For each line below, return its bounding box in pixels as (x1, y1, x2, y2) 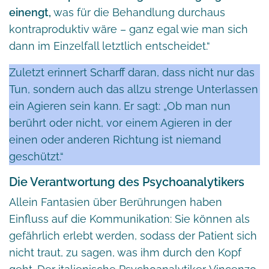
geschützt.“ (9, 150, 64, 163)
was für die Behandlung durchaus (53, 5, 225, 19)
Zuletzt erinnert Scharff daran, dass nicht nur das (9, 65, 255, 79)
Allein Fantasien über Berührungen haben (9, 195, 222, 208)
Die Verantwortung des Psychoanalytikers (9, 174, 244, 189)
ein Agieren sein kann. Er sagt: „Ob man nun (9, 99, 231, 112)
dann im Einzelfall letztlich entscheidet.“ (9, 39, 210, 52)
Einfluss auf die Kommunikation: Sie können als (9, 212, 250, 225)
